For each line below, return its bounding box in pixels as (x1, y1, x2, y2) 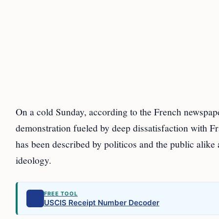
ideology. (16, 153, 51, 166)
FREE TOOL (44, 190, 78, 197)
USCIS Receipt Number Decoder (44, 197, 159, 207)
